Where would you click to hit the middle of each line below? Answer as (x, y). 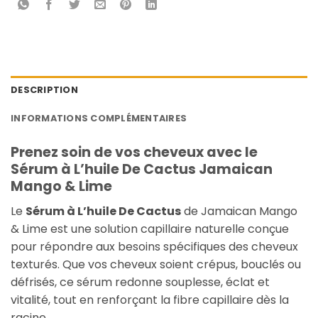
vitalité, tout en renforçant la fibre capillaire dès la (150, 300)
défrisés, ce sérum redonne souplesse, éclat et (140, 283)
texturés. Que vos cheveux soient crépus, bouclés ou (156, 265)
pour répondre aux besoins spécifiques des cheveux (154, 247)
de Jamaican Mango (239, 212)
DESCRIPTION (44, 90)
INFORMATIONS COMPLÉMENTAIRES (99, 119)
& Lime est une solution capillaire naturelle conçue (150, 229)
